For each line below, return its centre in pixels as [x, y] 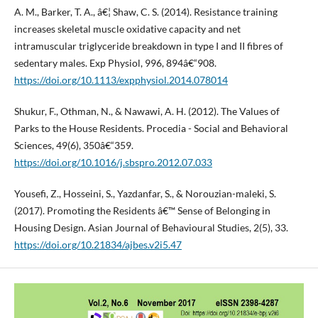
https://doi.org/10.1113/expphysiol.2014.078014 [121, 80]
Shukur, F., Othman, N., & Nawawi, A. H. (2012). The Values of [147, 111]
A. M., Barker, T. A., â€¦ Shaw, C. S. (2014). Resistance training [146, 12]
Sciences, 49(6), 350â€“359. [73, 146]
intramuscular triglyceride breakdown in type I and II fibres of [148, 46]
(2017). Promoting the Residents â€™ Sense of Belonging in [142, 211]
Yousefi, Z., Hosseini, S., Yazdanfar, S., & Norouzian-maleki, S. [145, 194]
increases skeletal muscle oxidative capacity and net [127, 29]
